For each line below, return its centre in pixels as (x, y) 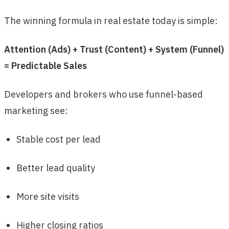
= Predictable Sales (45, 65)
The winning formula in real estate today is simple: (111, 20)
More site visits (48, 196)
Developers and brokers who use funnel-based (104, 94)
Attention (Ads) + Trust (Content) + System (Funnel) (114, 49)
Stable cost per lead (59, 139)
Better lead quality (56, 168)
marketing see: (36, 110)
